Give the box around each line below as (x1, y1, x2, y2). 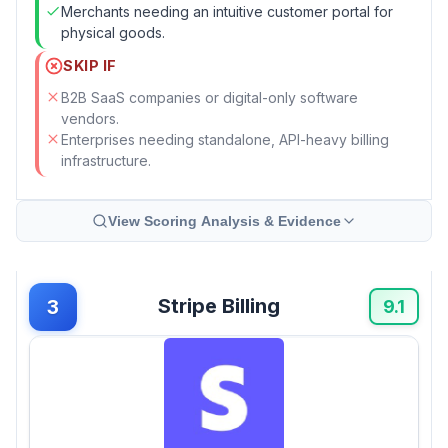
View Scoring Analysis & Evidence (107, 212, 341, 229)
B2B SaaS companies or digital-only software (61, 88, 358, 106)
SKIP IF (63, 57, 117, 75)
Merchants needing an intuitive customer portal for (61, 2, 393, 20)
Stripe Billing (158, 294, 280, 319)
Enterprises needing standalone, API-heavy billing (61, 130, 389, 148)
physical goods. (61, 23, 165, 41)
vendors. (61, 109, 119, 127)
